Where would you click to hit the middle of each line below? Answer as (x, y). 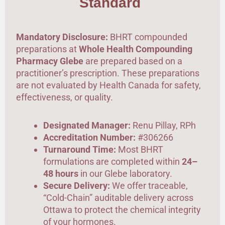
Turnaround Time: (80, 149)
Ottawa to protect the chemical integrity (122, 209)
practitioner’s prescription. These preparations (108, 73)
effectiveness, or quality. (65, 97)
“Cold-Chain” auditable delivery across (118, 197)
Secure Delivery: (77, 185)
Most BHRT (140, 149)
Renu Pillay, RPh (163, 125)
